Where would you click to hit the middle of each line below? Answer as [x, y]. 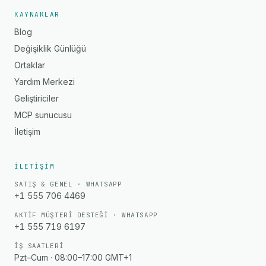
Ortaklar [30, 65]
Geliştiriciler [37, 98]
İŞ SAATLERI [39, 246]
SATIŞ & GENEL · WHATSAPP [68, 184]
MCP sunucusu [43, 115]
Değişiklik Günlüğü [50, 48]
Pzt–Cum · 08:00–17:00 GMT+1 [73, 257]
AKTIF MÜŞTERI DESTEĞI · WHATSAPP [86, 215]
